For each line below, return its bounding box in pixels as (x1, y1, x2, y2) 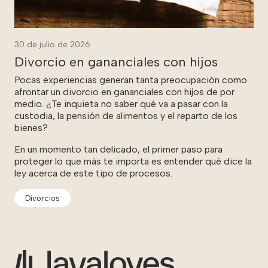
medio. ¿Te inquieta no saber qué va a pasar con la (14, 98, 228, 109)
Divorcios (25, 193, 60, 203)
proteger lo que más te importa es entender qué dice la (14, 155, 252, 167)
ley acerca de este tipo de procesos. (14, 167, 172, 179)
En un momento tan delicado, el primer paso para (14, 143, 223, 155)
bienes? (14, 121, 48, 133)
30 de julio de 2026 (14, 39, 90, 50)
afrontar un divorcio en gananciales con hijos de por (14, 86, 234, 98)
